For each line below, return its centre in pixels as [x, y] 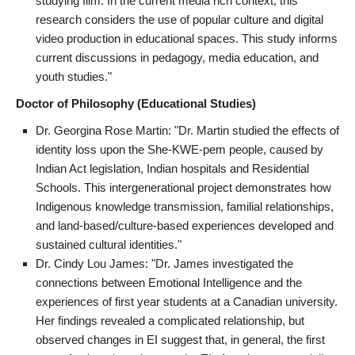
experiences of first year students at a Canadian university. [187, 301]
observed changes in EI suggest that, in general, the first [180, 339]
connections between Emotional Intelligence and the [169, 282]
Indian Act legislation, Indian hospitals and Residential [172, 168]
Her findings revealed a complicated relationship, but [170, 320]
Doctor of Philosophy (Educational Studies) [136, 103]
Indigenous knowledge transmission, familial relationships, [185, 206]
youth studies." [74, 76]
